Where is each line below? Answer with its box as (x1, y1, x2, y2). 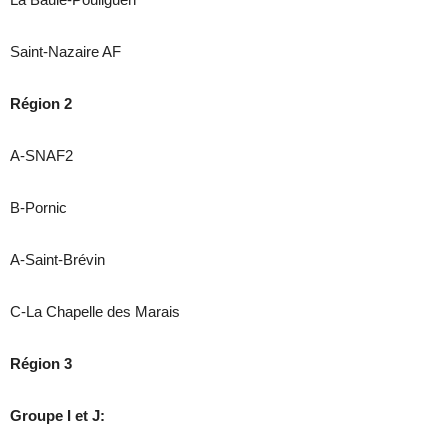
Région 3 (10, 354, 72, 372)
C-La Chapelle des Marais (10, 302, 180, 320)
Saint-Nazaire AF (10, 42, 121, 60)
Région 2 (10, 94, 72, 112)
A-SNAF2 (10, 146, 73, 164)
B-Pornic (10, 198, 67, 216)
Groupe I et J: (10, 406, 105, 424)
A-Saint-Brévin (10, 250, 105, 268)
